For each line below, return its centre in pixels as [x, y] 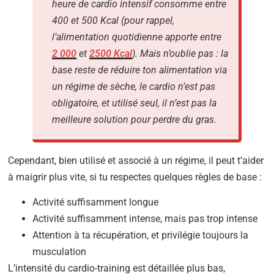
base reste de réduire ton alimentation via [140, 70]
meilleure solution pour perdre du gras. [135, 119]
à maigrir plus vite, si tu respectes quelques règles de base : [135, 177]
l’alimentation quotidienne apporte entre [137, 37]
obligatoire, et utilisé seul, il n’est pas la [135, 103]
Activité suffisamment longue [96, 202]
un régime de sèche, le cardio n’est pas [134, 86]
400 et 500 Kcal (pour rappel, [113, 20]
